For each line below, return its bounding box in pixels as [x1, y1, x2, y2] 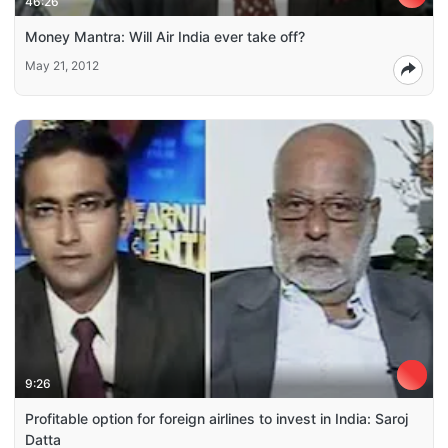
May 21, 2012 [25, 57, 99, 73]
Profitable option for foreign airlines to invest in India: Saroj [25, 410, 408, 428]
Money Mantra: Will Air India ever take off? [25, 27, 305, 45]
